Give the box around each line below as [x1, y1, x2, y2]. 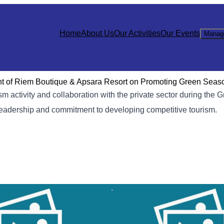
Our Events [160, 29, 200, 37]
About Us [81, 29, 114, 37]
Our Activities [114, 29, 160, 37]
